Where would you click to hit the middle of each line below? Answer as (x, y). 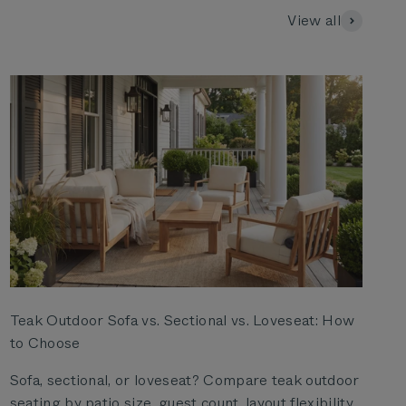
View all (314, 20)
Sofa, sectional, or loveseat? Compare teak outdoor (184, 380)
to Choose (45, 343)
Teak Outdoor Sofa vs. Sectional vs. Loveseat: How (182, 320)
